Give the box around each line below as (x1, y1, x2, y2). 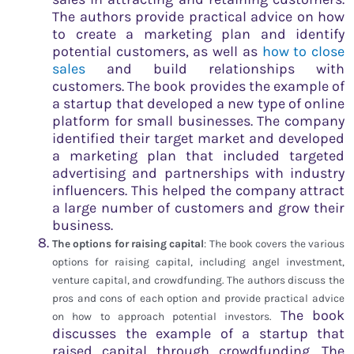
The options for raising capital (52, 237, 205, 250)
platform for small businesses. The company (52, 112, 345, 130)
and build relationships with (85, 60, 345, 78)
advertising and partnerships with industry (52, 164, 345, 183)
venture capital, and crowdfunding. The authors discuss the (52, 273, 345, 287)
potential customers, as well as (52, 43, 262, 61)
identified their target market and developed (52, 130, 345, 148)
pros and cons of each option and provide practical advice (52, 292, 345, 305)
